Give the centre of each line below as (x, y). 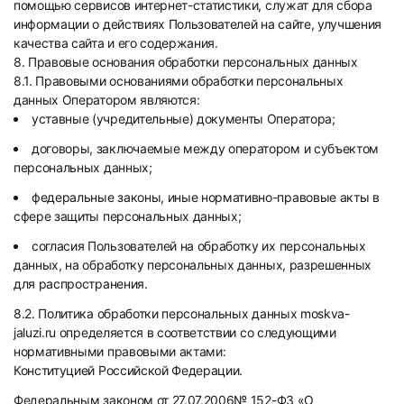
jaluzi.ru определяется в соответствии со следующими (175, 332)
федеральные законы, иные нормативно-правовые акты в (206, 197)
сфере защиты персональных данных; (128, 216)
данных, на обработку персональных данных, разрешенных (193, 265)
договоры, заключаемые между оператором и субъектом (205, 148)
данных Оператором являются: (107, 100)
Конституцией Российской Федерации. (129, 370)
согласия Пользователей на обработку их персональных (199, 246)
